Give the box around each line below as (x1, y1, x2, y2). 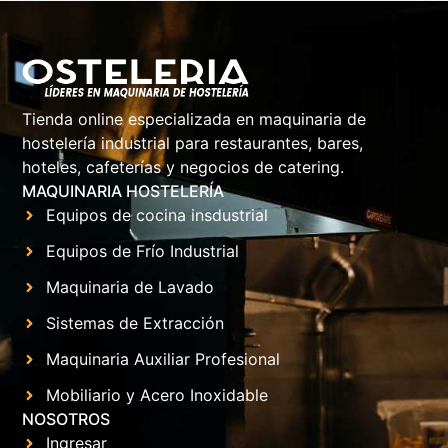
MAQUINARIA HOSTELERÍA (22, 181, 225, 201)
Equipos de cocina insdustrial (46, 205, 269, 225)
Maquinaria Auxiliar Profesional (46, 349, 281, 369)
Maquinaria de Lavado (46, 277, 215, 297)
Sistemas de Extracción (46, 313, 225, 333)
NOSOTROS (22, 409, 111, 429)
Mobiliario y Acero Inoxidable (46, 385, 269, 405)
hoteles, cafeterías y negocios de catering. (22, 157, 345, 177)
